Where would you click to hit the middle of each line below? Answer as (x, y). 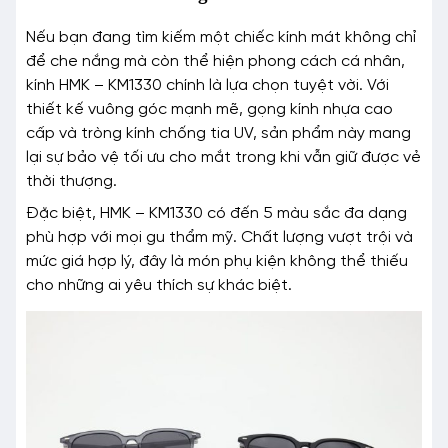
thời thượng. (71, 182)
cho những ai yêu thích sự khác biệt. (159, 286)
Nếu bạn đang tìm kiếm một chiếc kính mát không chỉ (221, 38)
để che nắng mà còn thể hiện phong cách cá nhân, (215, 62)
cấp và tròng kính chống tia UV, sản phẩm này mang (218, 134)
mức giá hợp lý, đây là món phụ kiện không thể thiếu (217, 262)
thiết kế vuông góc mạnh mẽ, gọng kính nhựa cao (209, 110)
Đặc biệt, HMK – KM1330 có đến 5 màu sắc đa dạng (216, 214)
